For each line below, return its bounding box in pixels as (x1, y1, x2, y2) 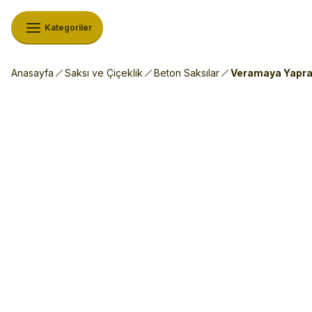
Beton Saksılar (154, 67, 219, 79)
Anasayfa (11, 67, 54, 79)
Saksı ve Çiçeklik (65, 67, 143, 79)
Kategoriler (45, 22, 92, 33)
